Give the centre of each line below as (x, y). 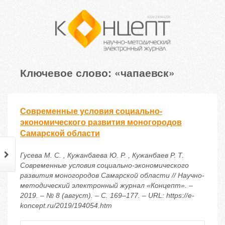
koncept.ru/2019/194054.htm (66, 206)
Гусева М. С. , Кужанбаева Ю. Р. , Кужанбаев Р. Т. (102, 155)
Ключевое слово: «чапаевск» (97, 73)
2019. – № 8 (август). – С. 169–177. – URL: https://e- (107, 196)
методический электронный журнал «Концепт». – (106, 186)
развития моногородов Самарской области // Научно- (112, 176)
